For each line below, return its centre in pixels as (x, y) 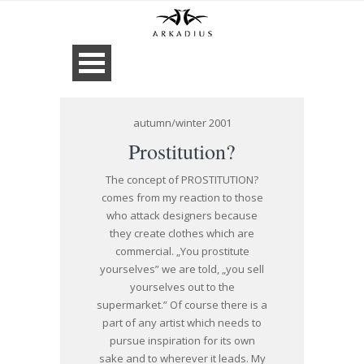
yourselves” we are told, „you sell (182, 269)
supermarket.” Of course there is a (182, 305)
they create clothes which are (182, 233)
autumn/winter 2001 (182, 123)
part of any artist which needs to (182, 323)
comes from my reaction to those (182, 197)
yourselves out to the (182, 287)
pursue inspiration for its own (182, 340)
